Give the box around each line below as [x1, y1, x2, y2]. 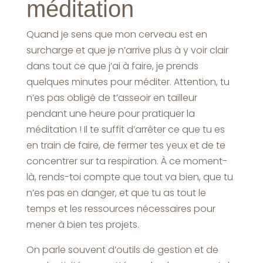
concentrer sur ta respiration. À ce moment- [26, 154, 227, 168]
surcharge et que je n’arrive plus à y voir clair [26, 43, 228, 57]
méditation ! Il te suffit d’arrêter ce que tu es [26, 122, 225, 136]
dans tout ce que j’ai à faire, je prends [26, 59, 198, 73]
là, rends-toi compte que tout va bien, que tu [26, 170, 233, 184]
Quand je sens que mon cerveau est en [26, 27, 207, 41]
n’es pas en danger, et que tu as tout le [26, 186, 206, 200]
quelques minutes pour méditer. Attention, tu [26, 75, 230, 89]
